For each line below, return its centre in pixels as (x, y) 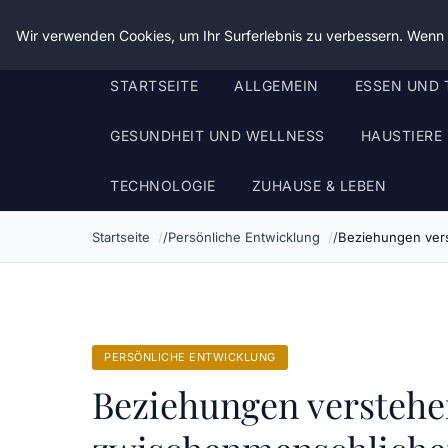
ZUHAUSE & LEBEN (318, 185)
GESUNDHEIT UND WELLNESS (217, 135)
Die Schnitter (160, 30)
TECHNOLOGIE (163, 185)
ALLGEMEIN (276, 85)
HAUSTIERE (401, 135)
